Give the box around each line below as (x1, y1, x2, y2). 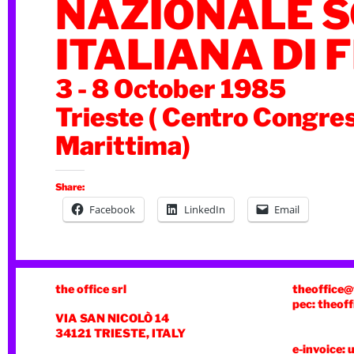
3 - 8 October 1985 (55, 73, 286, 104)
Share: (55, 181, 85, 193)
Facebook (89, 202, 135, 217)
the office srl (55, 282, 126, 296)
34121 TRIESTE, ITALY (55, 326, 186, 341)
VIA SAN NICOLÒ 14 (55, 311, 169, 326)
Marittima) (55, 130, 190, 161)
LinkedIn (184, 202, 225, 217)
